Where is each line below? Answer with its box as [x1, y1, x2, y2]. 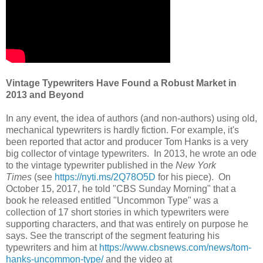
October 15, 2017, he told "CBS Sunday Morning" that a [6, 183, 236, 194]
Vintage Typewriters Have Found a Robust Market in [6, 77, 237, 88]
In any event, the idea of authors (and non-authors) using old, [6, 113, 257, 123]
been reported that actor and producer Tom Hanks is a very [6, 136, 248, 147]
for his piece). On [156, 171, 231, 182]
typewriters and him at [6, 242, 99, 252]
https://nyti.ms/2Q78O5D [55, 171, 156, 182]
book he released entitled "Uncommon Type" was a [6, 195, 218, 205]
